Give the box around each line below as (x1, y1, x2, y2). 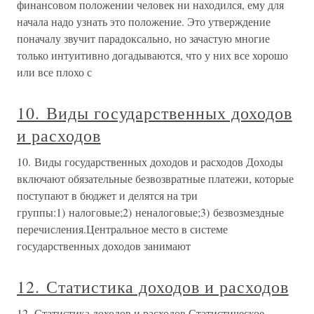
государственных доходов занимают (17, 238, 191, 253)
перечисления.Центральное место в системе (17, 221, 228, 236)
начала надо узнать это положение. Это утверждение (17, 13, 271, 29)
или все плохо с (17, 64, 92, 79)
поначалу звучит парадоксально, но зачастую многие (17, 30, 270, 46)
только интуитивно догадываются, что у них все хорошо (17, 47, 288, 62)
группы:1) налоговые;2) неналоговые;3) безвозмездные (17, 204, 284, 219)
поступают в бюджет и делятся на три (17, 187, 198, 203)
